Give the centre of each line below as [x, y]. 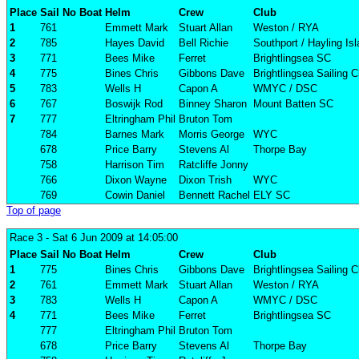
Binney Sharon [213, 104]
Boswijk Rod [134, 104]
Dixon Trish [205, 180]
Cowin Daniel [135, 196]
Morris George [212, 135]
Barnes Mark [135, 135]
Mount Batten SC [293, 104]
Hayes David [135, 43]
